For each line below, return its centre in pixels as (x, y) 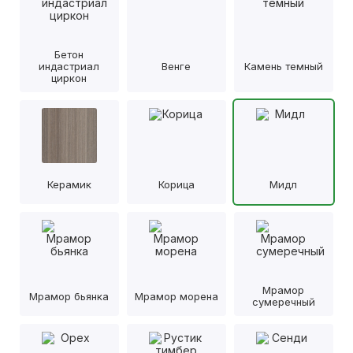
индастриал (69, 66)
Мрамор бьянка (69, 296)
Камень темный (283, 66)
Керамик (69, 184)
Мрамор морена (176, 296)
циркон (69, 78)
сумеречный (283, 302)
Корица (176, 184)
